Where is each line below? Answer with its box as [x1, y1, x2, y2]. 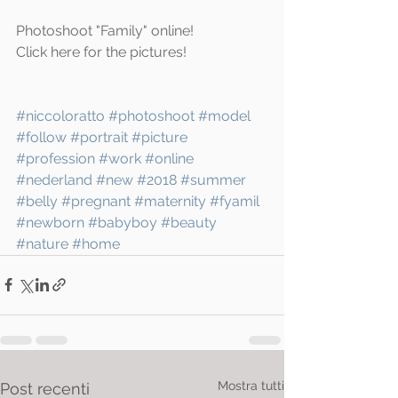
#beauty [161, 213, 217, 231]
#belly [16, 192, 58, 210]
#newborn [16, 213, 84, 231]
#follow [16, 128, 67, 146]
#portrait [70, 128, 128, 146]
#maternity [134, 192, 206, 210]
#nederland [16, 171, 92, 188]
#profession [16, 149, 95, 167]
